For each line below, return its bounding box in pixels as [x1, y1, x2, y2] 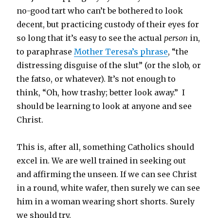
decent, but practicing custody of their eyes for [17, 19, 200, 29]
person [164, 33, 188, 43]
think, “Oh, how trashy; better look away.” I [17, 87, 185, 97]
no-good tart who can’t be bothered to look [17, 5, 183, 16]
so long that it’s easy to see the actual [17, 33, 164, 43]
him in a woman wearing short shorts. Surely [17, 196, 195, 206]
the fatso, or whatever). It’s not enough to [17, 73, 176, 84]
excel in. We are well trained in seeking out [17, 155, 186, 165]
